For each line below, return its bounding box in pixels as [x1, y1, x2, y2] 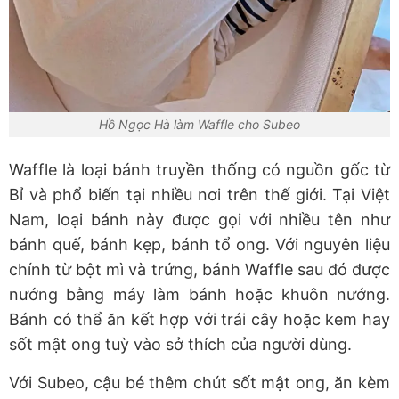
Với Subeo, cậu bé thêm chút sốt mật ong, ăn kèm [9, 373, 390, 393]
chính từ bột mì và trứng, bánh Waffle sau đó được [9, 260, 390, 280]
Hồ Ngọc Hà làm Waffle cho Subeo [99, 117, 300, 133]
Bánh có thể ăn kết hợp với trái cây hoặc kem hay [9, 310, 390, 330]
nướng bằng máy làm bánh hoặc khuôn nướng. [9, 285, 390, 305]
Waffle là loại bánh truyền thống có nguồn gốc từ [9, 160, 390, 180]
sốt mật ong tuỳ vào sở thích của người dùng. [9, 335, 356, 354]
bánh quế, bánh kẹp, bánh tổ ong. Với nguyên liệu [9, 235, 390, 255]
